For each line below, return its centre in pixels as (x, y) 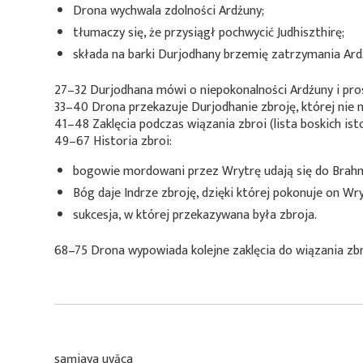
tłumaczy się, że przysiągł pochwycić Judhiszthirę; (209, 32)
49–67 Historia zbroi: (113, 141)
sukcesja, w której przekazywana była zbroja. (195, 216)
